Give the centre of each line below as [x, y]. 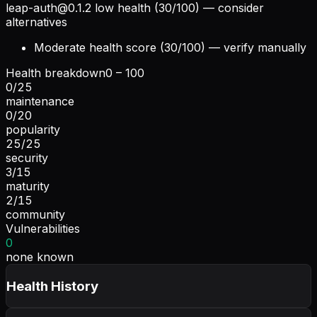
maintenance [40, 101]
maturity [28, 186]
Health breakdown [56, 73]
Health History [52, 286]
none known [40, 257]
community [35, 214]
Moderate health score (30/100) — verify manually [170, 47]
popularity [33, 129]
